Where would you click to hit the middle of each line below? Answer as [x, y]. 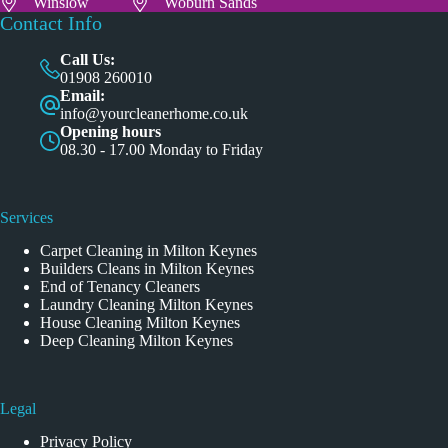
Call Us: [87, 60]
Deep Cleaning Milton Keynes [136, 341]
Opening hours [110, 132]
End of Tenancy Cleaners [120, 287]
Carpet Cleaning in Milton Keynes [148, 251]
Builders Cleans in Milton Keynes [147, 269]
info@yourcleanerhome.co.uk [154, 114]
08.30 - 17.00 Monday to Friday [161, 150]
